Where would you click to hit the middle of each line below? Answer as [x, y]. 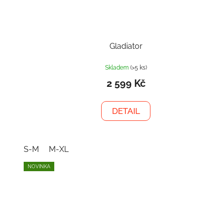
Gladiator [126, 46]
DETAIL [126, 111]
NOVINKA [39, 167]
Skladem [117, 68]
